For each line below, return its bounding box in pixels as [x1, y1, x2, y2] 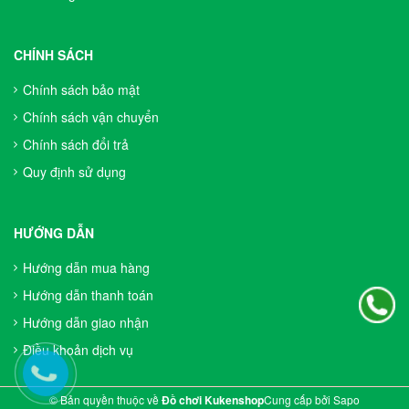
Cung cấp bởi [264, 392, 333, 407]
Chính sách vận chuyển [23, 108, 159, 126]
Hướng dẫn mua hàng [23, 258, 150, 277]
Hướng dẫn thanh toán [23, 286, 153, 304]
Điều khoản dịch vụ [23, 341, 133, 359]
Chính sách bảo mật [23, 80, 140, 99]
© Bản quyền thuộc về [49, 392, 162, 407]
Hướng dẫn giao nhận [23, 313, 149, 331]
